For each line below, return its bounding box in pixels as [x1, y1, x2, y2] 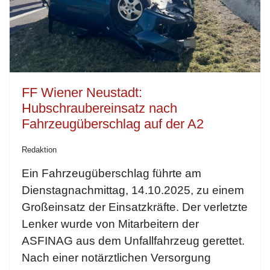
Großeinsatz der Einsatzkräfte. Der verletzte [22, 201, 248, 214]
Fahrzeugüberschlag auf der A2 [22, 116, 204, 132]
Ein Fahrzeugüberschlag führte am [22, 167, 201, 180]
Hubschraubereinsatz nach [22, 101, 177, 116]
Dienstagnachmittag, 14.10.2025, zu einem [22, 184, 244, 197]
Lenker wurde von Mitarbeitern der [22, 218, 199, 231]
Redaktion [22, 145, 57, 155]
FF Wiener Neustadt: [22, 85, 142, 101]
